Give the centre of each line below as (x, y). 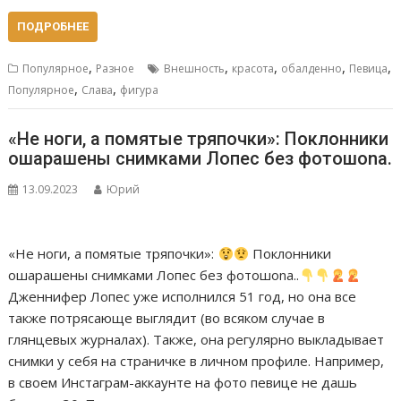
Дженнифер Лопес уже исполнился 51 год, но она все (183, 297)
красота (253, 68)
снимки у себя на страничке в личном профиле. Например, (196, 361)
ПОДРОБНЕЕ (53, 26)
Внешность (195, 68)
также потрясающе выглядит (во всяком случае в (167, 318)
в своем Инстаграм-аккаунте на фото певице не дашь (183, 383)
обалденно (312, 68)
